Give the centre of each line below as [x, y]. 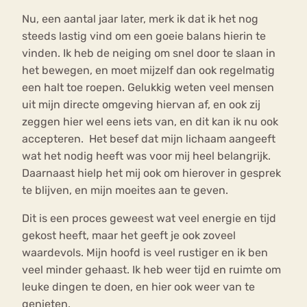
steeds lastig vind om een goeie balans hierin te [144, 36]
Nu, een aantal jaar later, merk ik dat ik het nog [140, 19]
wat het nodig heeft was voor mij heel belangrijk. [146, 156]
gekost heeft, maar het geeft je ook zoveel [129, 236]
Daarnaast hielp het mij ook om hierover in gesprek [151, 173]
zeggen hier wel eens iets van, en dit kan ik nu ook [150, 122]
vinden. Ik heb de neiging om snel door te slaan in [149, 53]
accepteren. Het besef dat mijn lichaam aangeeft [149, 139]
